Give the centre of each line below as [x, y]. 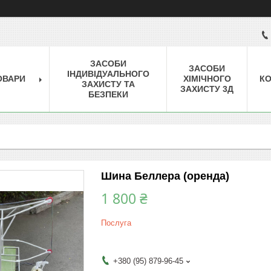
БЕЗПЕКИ [108, 94]
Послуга [116, 223]
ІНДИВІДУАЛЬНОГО [108, 73]
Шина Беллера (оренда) [165, 176]
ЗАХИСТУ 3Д [207, 89]
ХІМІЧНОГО [207, 78]
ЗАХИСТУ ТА [108, 84]
